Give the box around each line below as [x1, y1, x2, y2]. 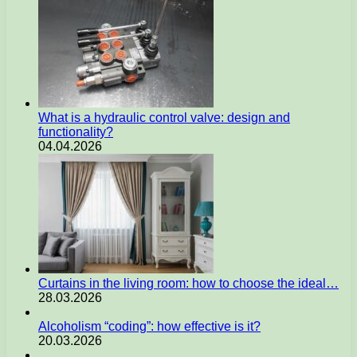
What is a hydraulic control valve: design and [38, 110, 290, 124]
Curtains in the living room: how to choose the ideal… [38, 276, 339, 290]
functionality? [38, 124, 113, 139]
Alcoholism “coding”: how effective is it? [38, 319, 261, 333]
